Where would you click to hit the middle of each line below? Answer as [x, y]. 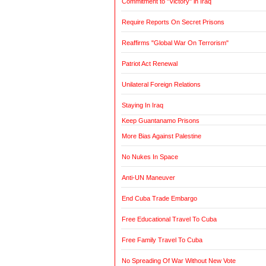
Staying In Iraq [142, 105]
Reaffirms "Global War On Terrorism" [175, 43]
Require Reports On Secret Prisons [173, 22]
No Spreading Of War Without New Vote [178, 261]
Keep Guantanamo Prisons [160, 121]
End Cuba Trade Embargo [159, 199]
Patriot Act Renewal [149, 64]
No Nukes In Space [150, 157]
